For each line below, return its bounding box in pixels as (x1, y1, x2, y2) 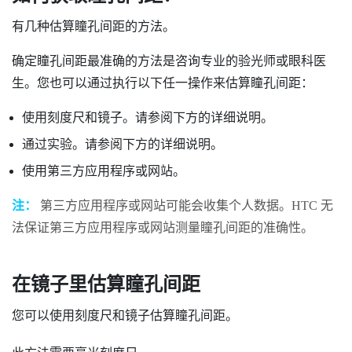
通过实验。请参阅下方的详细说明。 (21, 137, 223, 152)
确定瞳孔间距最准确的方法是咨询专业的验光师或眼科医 (12, 53, 326, 68)
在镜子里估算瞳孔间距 (12, 274, 200, 295)
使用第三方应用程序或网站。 (21, 164, 185, 178)
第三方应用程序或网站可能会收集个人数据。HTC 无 (37, 199, 333, 213)
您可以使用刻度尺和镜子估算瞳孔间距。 (12, 309, 238, 323)
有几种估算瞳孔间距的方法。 (12, 19, 175, 33)
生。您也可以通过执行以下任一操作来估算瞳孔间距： (12, 75, 313, 90)
